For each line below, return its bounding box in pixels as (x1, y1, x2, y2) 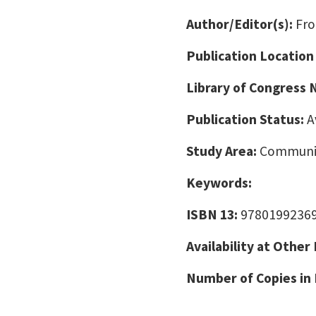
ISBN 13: (186, 206, 241, 223)
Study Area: (186, 142, 260, 159)
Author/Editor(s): (186, 16, 296, 32)
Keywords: (186, 174, 252, 191)
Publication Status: (186, 111, 307, 128)
